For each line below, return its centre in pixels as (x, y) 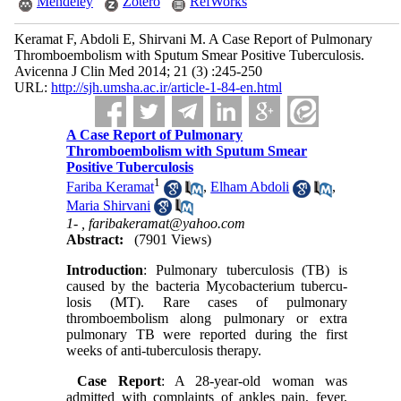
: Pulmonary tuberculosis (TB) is (245, 269)
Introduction (105, 269)
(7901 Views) (173, 239)
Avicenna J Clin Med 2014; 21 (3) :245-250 (138, 71)
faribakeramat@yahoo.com (167, 223)
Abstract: (95, 239)
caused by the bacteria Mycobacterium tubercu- (207, 286)
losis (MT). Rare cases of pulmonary (207, 302)
